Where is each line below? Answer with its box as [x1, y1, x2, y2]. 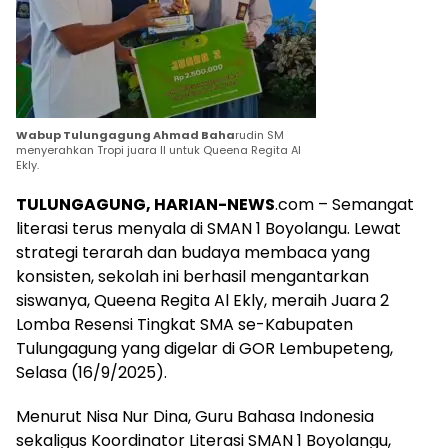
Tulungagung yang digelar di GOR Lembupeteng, [16, 336, 393, 360]
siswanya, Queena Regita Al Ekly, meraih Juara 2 [16, 288, 389, 312]
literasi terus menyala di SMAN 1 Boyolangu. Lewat [16, 216, 401, 240]
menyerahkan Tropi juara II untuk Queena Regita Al [16, 141, 301, 158]
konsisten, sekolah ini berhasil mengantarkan [16, 264, 369, 288]
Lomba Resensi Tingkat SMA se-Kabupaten [16, 312, 353, 336]
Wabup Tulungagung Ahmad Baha [16, 126, 235, 143]
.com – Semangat [275, 192, 414, 216]
